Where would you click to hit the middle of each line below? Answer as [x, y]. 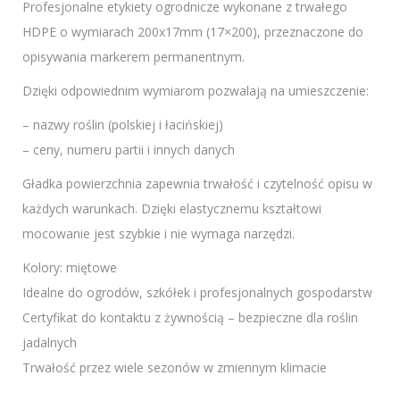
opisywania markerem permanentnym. [133, 56]
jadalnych [50, 342]
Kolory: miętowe [70, 267]
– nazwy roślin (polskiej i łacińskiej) [123, 124]
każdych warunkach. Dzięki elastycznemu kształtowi [172, 208]
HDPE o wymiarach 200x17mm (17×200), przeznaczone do [193, 31]
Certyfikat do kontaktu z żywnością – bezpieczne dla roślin [190, 317]
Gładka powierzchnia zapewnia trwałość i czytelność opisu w [197, 183]
